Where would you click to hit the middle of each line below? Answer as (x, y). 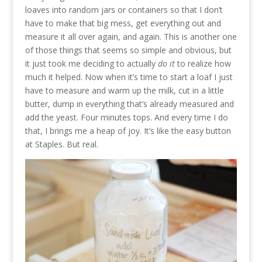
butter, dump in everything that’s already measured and (129, 104)
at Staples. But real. (61, 144)
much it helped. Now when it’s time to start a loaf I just (129, 77)
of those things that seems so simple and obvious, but (128, 50)
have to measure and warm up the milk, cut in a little (124, 91)
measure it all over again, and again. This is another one (131, 37)
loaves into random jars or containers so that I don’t (124, 10)
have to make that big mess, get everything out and (123, 23)
